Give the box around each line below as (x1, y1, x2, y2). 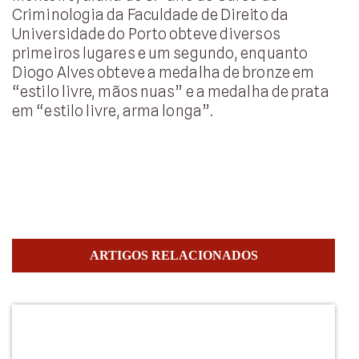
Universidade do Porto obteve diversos (12, 24, 280, 42)
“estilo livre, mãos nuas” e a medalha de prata (12, 82, 329, 100)
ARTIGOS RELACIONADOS (89, 248, 258, 263)
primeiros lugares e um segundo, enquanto (12, 43, 309, 62)
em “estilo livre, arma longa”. (12, 101, 214, 119)
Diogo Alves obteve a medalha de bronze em (12, 63, 315, 81)
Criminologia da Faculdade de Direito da (12, 5, 288, 23)
